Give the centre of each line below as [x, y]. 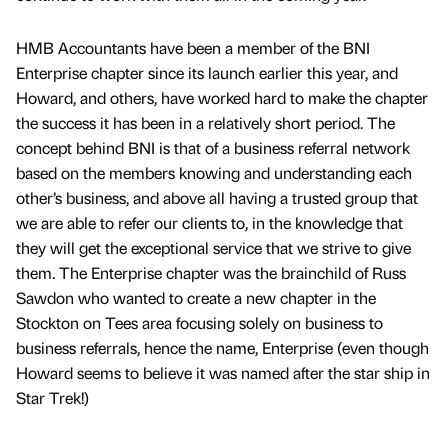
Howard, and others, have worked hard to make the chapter [222, 98]
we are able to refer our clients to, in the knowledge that [209, 223]
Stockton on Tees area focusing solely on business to [199, 323]
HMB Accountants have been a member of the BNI [193, 48]
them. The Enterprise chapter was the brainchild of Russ [211, 273]
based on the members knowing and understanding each [214, 173]
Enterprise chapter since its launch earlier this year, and [207, 73]
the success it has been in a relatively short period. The [205, 123]
